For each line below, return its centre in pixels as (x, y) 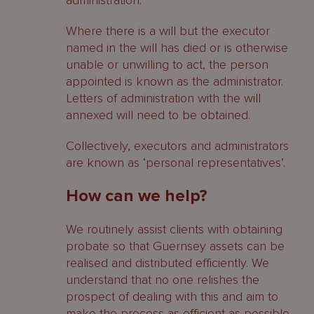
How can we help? (137, 196)
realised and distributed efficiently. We (168, 263)
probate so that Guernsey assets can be (175, 246)
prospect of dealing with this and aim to (172, 296)
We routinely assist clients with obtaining (174, 229)
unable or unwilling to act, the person (167, 64)
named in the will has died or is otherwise (177, 48)
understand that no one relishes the (163, 280)
